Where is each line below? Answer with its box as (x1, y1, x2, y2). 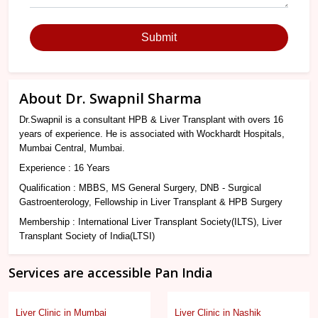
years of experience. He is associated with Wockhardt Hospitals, (19, 128, 285, 140)
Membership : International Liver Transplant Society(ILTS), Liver (19, 216, 282, 228)
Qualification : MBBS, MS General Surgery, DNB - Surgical (19, 182, 261, 194)
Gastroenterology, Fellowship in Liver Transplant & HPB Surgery (19, 197, 283, 208)
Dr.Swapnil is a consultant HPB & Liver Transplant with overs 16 (19, 114, 283, 126)
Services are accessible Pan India (9, 264, 213, 282)
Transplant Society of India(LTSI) (19, 231, 155, 242)
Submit (141, 31, 177, 44)
